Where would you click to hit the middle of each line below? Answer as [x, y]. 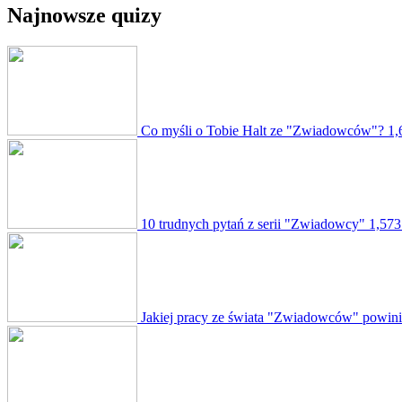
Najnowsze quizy [84, 15]
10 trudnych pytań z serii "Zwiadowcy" [253, 223]
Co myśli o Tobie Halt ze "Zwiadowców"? [262, 130]
